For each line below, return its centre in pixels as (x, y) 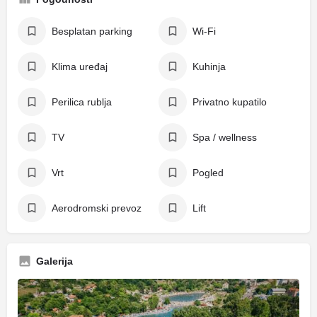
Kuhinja (209, 67)
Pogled (208, 173)
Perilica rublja (82, 102)
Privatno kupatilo (230, 102)
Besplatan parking (92, 31)
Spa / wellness (225, 137)
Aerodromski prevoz (97, 208)
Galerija (54, 261)
